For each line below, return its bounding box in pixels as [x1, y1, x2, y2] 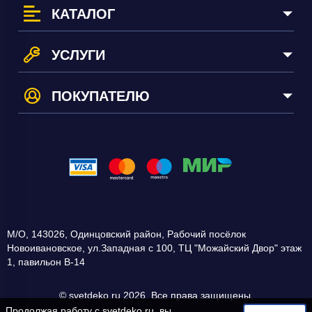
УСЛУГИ [52, 47, 105, 63]
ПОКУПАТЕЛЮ [52, 88, 150, 104]
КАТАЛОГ [52, 6, 115, 22]
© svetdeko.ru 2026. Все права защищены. [58, 289, 253, 301]
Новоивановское [7, 242, 82, 253]
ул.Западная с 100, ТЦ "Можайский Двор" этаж [88, 242, 302, 253]
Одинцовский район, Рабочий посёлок [70, 228, 246, 240]
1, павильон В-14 [7, 256, 85, 267]
